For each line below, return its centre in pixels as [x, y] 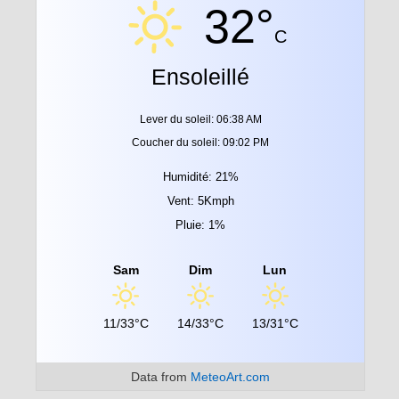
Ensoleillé [200, 76]
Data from [161, 376]
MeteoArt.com [230, 376]
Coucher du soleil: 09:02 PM [200, 142]
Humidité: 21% [200, 176]
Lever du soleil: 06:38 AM [200, 119]
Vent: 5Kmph [200, 200]
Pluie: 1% [200, 224]
